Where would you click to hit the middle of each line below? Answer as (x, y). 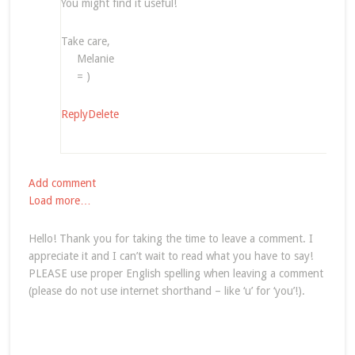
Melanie (95, 58)
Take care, (85, 41)
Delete (103, 114)
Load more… (59, 200)
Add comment (62, 183)
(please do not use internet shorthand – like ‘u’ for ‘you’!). (166, 290)
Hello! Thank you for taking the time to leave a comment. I (170, 238)
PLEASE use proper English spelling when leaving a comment (176, 273)
